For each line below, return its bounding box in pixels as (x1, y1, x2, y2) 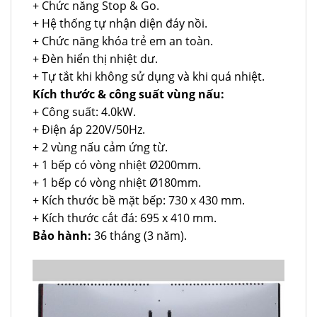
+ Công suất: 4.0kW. (33, 103, 136, 120)
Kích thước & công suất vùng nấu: (33, 86, 224, 102)
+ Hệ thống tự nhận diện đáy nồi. (33, 15, 207, 31)
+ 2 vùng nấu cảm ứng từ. (33, 139, 168, 155)
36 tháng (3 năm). (91, 227, 187, 243)
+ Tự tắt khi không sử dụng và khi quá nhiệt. (33, 68, 265, 84)
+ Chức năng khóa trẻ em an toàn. (33, 33, 213, 49)
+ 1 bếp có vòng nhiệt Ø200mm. (33, 156, 201, 173)
